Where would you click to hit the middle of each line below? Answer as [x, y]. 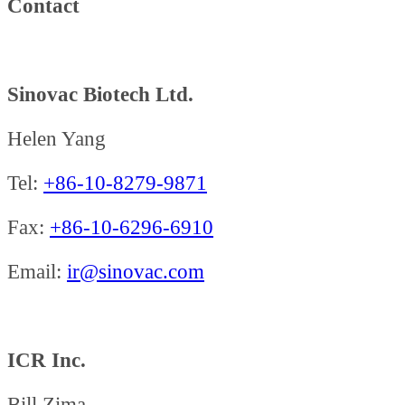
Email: [37, 271]
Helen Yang [57, 138]
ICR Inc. [47, 360]
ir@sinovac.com [136, 271]
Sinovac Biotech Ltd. [100, 94]
